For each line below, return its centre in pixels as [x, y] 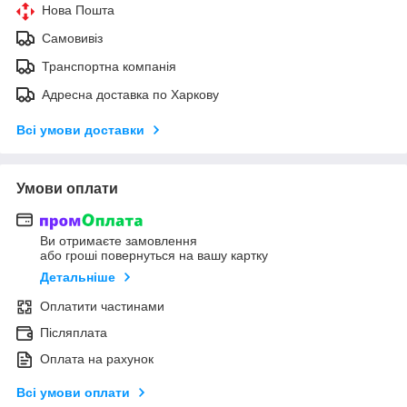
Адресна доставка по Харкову [130, 94]
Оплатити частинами [102, 307]
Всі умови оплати [73, 393]
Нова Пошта [78, 10]
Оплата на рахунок [97, 359]
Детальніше [78, 278]
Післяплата [74, 333]
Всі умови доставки [80, 129]
